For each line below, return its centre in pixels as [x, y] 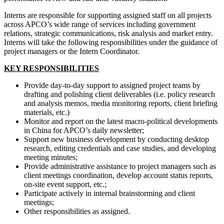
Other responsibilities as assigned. [77, 211]
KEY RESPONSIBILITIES [51, 68]
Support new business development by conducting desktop [116, 139]
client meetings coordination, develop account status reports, [118, 175]
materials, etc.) [47, 112]
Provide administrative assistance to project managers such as [120, 166]
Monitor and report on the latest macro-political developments [121, 121]
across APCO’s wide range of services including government [100, 24]
